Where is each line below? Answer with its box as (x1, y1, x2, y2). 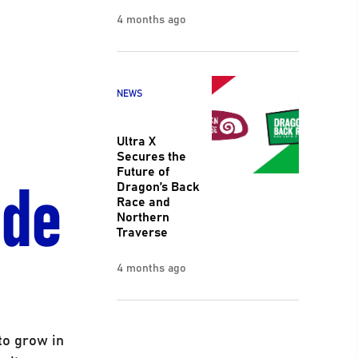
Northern (116, 206, 169, 226)
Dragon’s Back (116, 176, 199, 196)
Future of (116, 161, 169, 181)
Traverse (116, 221, 168, 241)
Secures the (116, 145, 186, 165)
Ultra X (116, 130, 156, 150)
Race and (116, 191, 170, 211)
